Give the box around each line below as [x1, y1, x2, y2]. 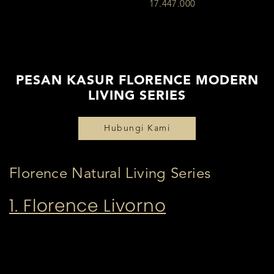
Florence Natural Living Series [9, 167, 211, 182]
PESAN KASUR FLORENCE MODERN [15, 74, 259, 87]
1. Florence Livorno [9, 194, 166, 218]
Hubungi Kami [104, 124, 170, 133]
